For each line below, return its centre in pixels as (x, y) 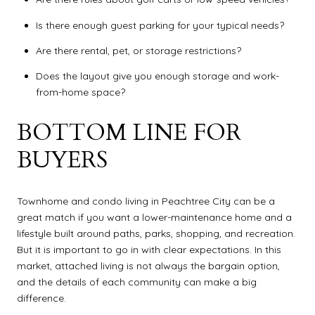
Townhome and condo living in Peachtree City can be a (146, 201)
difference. (41, 298)
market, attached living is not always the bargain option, (148, 265)
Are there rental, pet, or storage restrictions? (138, 51)
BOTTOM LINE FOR (129, 133)
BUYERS (62, 161)
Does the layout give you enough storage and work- (157, 76)
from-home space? (80, 92)
